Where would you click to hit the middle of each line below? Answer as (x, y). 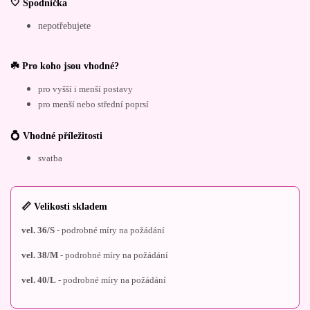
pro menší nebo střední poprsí (93, 105)
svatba (50, 159)
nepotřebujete (64, 25)
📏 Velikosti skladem (64, 207)
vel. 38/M (40, 256)
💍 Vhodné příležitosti (56, 136)
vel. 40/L (39, 281)
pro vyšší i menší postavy (85, 90)
